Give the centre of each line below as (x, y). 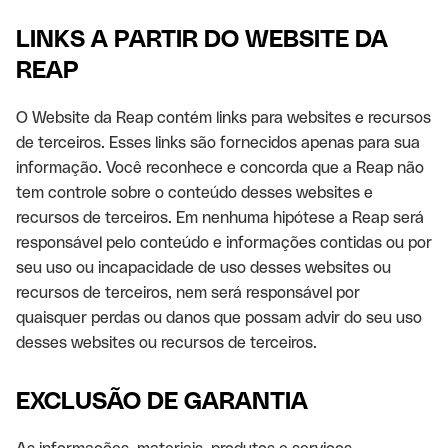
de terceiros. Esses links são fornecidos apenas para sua (218, 142)
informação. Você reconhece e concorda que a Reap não (220, 167)
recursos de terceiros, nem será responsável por (188, 292)
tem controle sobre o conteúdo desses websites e (194, 192)
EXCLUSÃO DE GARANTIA (162, 400)
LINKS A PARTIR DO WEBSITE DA (202, 38)
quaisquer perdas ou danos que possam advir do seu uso (219, 317)
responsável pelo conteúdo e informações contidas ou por (224, 242)
